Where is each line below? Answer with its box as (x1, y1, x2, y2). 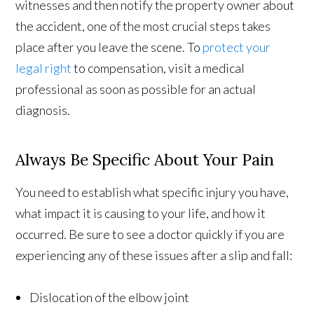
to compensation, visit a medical (71, 60, 245, 76)
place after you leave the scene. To (15, 39, 203, 55)
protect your (203, 39, 271, 55)
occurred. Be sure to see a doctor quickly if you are (15, 226, 285, 242)
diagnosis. (15, 102, 71, 118)
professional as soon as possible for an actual (15, 81, 257, 97)
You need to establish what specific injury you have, (15, 184, 289, 200)
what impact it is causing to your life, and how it (15, 205, 266, 221)
